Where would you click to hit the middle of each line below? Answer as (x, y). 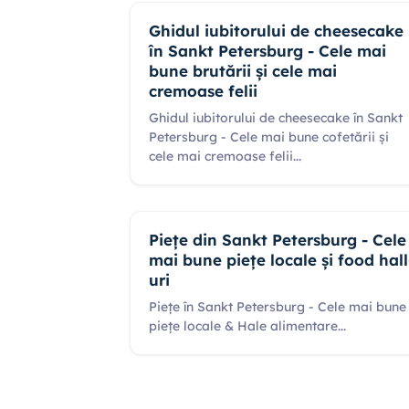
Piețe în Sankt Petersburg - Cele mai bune (278, 307)
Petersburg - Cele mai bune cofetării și (269, 137)
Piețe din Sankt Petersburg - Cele (278, 240)
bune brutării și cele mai (243, 71)
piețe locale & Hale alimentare (243, 326)
